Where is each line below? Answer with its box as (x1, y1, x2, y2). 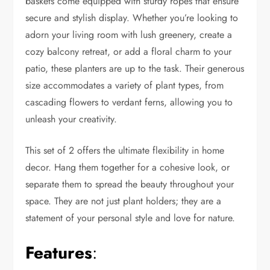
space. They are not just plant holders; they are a (25, 194, 222, 209)
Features (25, 240, 93, 266)
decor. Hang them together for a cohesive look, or (25, 160, 230, 175)
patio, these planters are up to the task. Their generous (25, 61, 245, 76)
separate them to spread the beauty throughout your (25, 177, 234, 192)
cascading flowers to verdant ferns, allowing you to (25, 95, 233, 110)
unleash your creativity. (25, 112, 118, 127)
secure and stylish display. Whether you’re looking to (25, 11, 239, 25)
